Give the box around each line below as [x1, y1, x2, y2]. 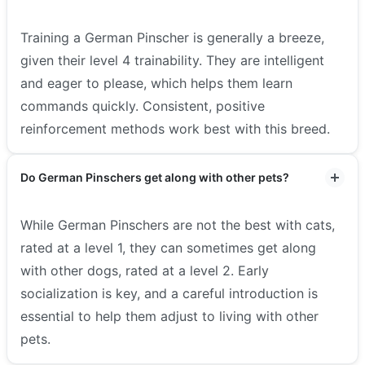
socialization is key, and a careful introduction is [20, 285, 318, 302]
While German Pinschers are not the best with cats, [20, 217, 335, 234]
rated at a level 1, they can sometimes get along [20, 240, 316, 257]
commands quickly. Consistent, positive [20, 98, 265, 115]
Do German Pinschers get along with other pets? [20, 170, 289, 185]
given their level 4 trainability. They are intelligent [20, 52, 324, 69]
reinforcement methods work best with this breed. [20, 121, 330, 138]
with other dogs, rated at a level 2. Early [20, 262, 269, 279]
